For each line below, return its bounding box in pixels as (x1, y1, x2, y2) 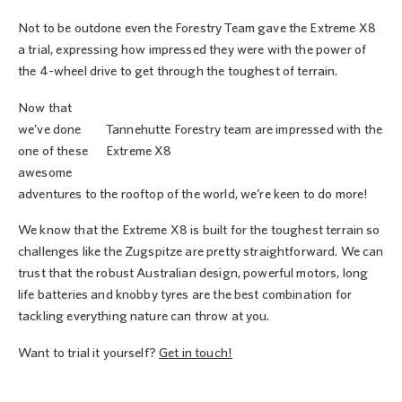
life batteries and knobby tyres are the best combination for (18, 288, 352, 302)
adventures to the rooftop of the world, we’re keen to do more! (18, 187, 369, 201)
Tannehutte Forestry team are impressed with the (106, 122, 383, 136)
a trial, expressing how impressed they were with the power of (18, 43, 367, 57)
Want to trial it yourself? (18, 345, 160, 360)
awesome (18, 165, 73, 179)
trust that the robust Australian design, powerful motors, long (18, 267, 369, 281)
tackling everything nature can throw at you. (18, 310, 270, 324)
